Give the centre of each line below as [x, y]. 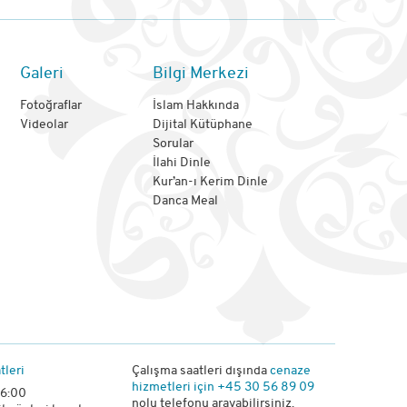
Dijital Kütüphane [202, 125]
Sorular [173, 144]
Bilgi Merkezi [200, 74]
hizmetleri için [174, 388]
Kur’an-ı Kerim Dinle [210, 183]
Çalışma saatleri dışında [201, 372]
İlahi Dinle [181, 164]
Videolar [44, 125]
